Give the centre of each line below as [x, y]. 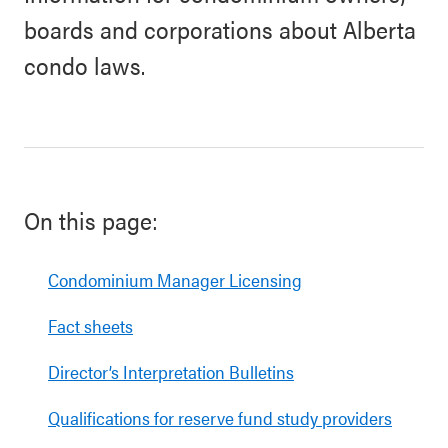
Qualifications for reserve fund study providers [220, 417]
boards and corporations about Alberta [220, 29]
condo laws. [84, 65]
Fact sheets [90, 325]
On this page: [91, 220]
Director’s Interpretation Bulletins [171, 371]
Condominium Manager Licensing [175, 279]
